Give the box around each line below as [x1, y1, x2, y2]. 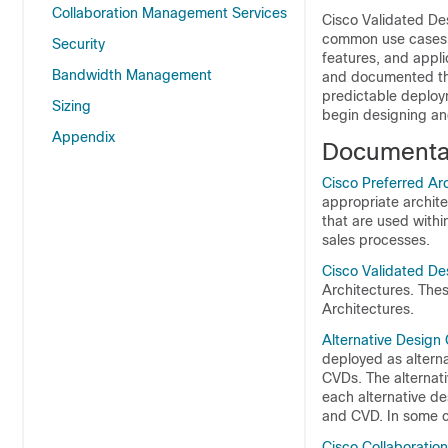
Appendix [52, 129, 115, 145]
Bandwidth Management [52, 67, 212, 83]
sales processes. [322, 232, 430, 248]
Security [52, 36, 105, 52]
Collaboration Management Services [52, 5, 287, 21]
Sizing [52, 98, 91, 114]
